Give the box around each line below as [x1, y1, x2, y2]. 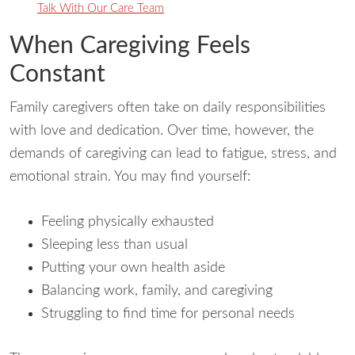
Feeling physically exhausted [41, 215, 214, 229]
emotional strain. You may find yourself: [10, 170, 250, 184]
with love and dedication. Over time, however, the [10, 124, 314, 138]
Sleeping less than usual [41, 238, 188, 252]
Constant [10, 63, 105, 86]
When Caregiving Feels [10, 34, 250, 58]
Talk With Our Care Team [37, 2, 164, 14]
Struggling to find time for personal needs [41, 307, 295, 321]
